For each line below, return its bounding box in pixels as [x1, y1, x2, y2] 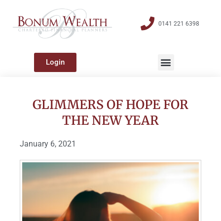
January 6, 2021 [20, 139, 76, 148]
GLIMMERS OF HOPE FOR [33, 96, 188, 112]
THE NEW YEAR [62, 112, 159, 128]
